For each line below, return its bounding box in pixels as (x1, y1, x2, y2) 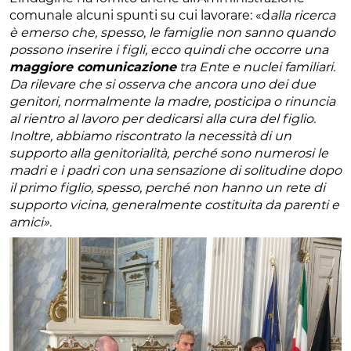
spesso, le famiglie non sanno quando (100, 24, 335, 40)
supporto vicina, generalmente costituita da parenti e (9, 197, 339, 212)
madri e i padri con (9, 162, 128, 178)
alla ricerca (270, 7, 335, 23)
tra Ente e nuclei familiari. (176, 59, 335, 74)
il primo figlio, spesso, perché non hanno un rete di (9, 179, 325, 195)
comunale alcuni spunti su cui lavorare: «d (9, 7, 270, 23)
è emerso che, (9, 24, 97, 40)
